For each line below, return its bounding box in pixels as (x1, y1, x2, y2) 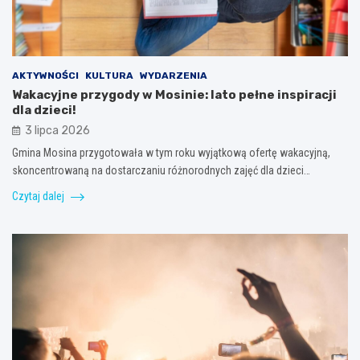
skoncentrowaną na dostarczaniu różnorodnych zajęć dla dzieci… (12, 163, 310, 177)
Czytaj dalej (12, 189, 67, 202)
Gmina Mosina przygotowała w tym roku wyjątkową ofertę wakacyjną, (12, 145, 330, 159)
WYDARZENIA (140, 69, 207, 81)
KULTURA (85, 69, 133, 81)
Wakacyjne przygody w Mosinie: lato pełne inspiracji (12, 87, 337, 102)
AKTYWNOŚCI (12, 69, 79, 81)
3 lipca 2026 (25, 123, 90, 137)
